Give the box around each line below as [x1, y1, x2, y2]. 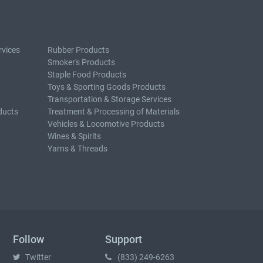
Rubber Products [48, 45, 109, 55]
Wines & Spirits [48, 131, 101, 141]
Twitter [23, 252, 51, 262]
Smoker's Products [48, 58, 115, 67]
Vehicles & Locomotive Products [48, 119, 164, 129]
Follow [13, 233, 44, 245]
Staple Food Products [48, 70, 126, 79]
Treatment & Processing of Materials [48, 107, 180, 116]
